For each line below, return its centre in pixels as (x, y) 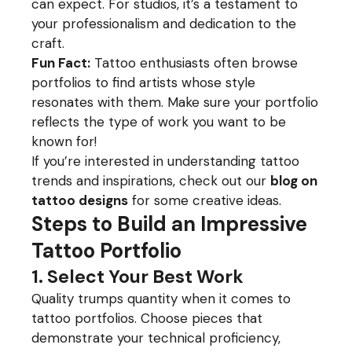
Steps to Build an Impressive (170, 224)
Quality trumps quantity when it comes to (161, 299)
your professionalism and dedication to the (164, 24)
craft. (48, 43)
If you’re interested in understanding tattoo (166, 161)
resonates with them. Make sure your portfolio (175, 102)
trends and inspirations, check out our (149, 181)
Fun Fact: (61, 63)
